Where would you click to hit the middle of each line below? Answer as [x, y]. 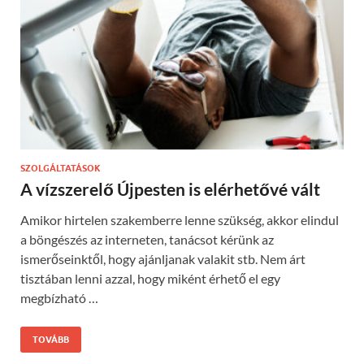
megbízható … [59, 297]
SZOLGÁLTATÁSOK [61, 168]
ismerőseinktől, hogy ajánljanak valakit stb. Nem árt [163, 258]
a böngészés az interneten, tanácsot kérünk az [147, 239]
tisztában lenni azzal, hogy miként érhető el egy [150, 278]
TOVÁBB [51, 339]
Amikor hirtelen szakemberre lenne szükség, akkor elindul [180, 219]
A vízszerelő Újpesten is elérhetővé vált [170, 188]
